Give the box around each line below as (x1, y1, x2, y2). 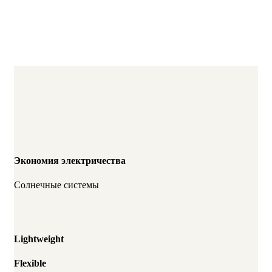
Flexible (14, 257, 46, 268)
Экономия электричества (14, 155, 126, 166)
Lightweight (14, 234, 64, 245)
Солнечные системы (14, 179, 99, 190)
